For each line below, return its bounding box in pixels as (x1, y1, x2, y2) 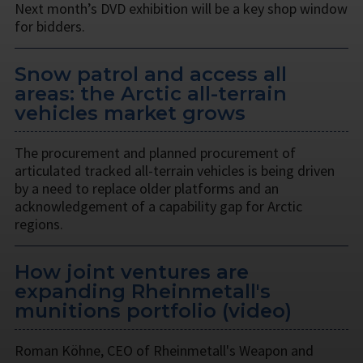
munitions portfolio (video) (15, 298, 292, 322)
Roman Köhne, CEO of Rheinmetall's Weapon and (15, 340, 314, 360)
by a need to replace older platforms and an (15, 178, 279, 198)
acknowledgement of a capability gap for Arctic (15, 196, 302, 216)
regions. (15, 214, 63, 233)
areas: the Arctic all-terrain (15, 81, 287, 105)
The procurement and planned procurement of (15, 143, 296, 162)
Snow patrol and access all (15, 62, 287, 86)
